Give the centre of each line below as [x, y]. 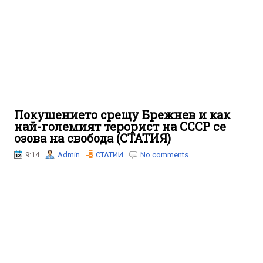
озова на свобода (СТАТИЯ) [92, 138]
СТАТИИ [109, 155]
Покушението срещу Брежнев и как [122, 114]
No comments [164, 155]
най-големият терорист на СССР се [120, 126]
